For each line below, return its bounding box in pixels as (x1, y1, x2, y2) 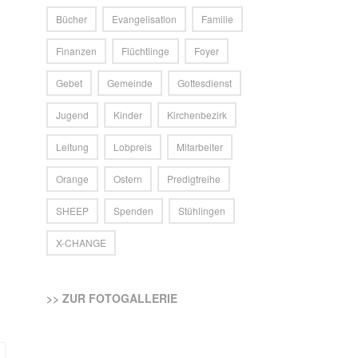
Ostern (113, 172, 143, 185)
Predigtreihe (167, 172, 221, 185)
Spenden (113, 204, 154, 217)
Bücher (56, 12, 88, 26)
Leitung (56, 140, 89, 153)
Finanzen (56, 44, 97, 58)
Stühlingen (178, 204, 226, 217)
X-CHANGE (56, 236, 107, 249)
